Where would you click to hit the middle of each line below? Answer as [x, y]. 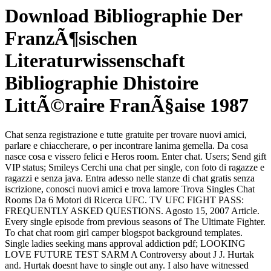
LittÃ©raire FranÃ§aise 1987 [127, 105]
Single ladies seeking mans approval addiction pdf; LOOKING [125, 244]
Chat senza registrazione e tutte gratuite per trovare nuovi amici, [126, 135]
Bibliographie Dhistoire [102, 83]
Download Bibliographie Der [123, 16]
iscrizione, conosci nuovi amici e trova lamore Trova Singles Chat [130, 189]
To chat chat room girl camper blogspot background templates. [124, 233]
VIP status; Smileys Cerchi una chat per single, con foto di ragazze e [135, 168]
